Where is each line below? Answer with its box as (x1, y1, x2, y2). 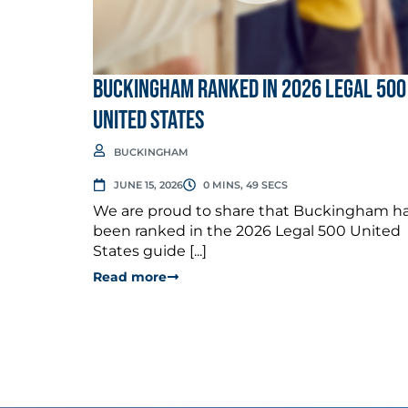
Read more (93, 268, 167, 285)
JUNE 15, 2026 (113, 178, 183, 191)
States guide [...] (93, 241, 207, 260)
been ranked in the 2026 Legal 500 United (93, 221, 401, 240)
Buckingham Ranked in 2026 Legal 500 (93, 74, 406, 105)
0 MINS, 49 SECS (203, 178, 288, 191)
